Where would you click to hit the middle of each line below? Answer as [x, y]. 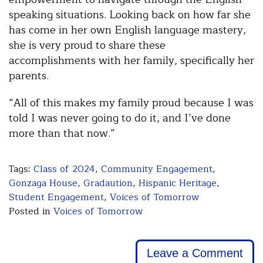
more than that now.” [62, 133]
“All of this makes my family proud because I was [131, 102]
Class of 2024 [64, 169]
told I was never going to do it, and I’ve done [120, 118]
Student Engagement [56, 197]
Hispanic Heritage [178, 183]
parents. [29, 75]
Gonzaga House [43, 183]
